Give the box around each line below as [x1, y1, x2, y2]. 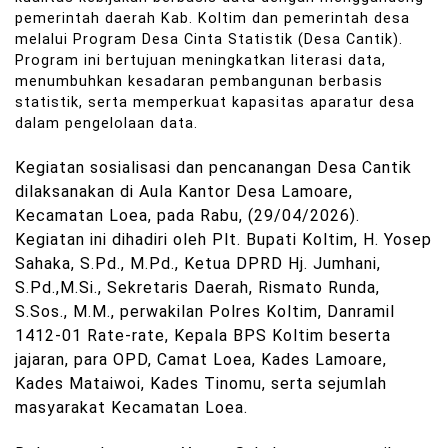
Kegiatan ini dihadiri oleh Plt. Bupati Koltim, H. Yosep [15, 230, 432, 250]
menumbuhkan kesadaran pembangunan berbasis [15, 73, 383, 91]
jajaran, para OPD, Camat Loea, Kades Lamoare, [15, 350, 387, 370]
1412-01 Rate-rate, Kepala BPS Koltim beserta [15, 326, 391, 346]
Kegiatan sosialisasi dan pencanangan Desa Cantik [15, 158, 412, 178]
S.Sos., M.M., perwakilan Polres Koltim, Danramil [15, 302, 395, 322]
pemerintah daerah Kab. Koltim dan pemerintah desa [15, 10, 410, 28]
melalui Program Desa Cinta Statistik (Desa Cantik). [15, 31, 403, 49]
